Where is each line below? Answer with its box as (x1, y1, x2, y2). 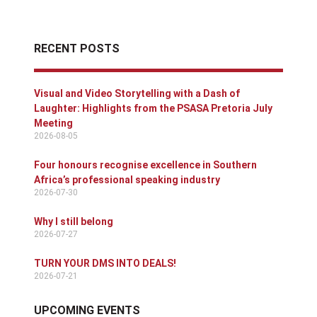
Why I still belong (34, 216, 113, 228)
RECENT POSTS (34, 42, 120, 56)
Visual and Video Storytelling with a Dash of (34, 88, 240, 100)
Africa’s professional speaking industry (34, 174, 220, 186)
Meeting (34, 117, 73, 129)
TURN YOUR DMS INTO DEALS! (34, 258, 176, 270)
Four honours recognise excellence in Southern (34, 159, 257, 171)
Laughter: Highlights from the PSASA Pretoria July (34, 103, 272, 115)
